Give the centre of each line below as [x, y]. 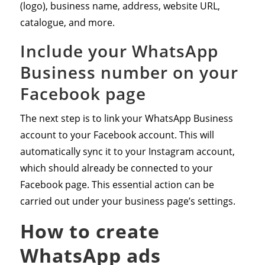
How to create [90, 231]
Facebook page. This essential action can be [117, 184]
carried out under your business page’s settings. [127, 201]
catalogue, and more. [67, 22]
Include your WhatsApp [119, 51]
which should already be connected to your [116, 168]
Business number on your [129, 72]
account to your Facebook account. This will [117, 135]
